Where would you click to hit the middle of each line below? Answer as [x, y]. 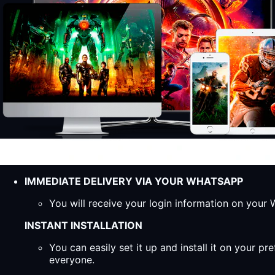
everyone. [72, 259]
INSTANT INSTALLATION [83, 225]
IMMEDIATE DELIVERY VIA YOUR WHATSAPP [134, 181]
